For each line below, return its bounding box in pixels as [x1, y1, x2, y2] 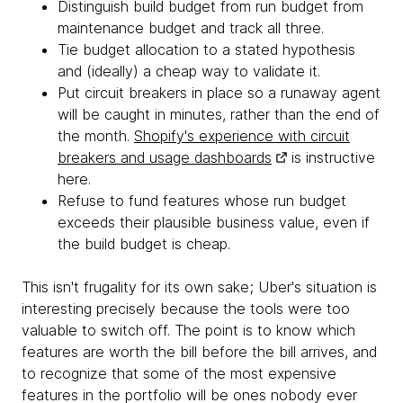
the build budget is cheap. [58, 235, 230, 253]
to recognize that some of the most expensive [22, 364, 336, 382]
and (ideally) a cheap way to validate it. [58, 62, 320, 80]
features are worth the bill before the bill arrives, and [22, 343, 377, 361]
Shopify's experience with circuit [134, 127, 350, 145]
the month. [58, 127, 134, 145]
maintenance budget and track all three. [58, 19, 324, 37]
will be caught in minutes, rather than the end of [58, 105, 380, 123]
